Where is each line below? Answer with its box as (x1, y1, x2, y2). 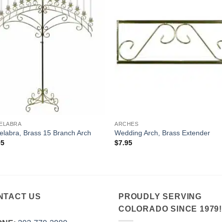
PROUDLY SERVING (118, 192, 202, 201)
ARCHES (114, 120, 139, 127)
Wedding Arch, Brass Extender (114, 128, 211, 137)
